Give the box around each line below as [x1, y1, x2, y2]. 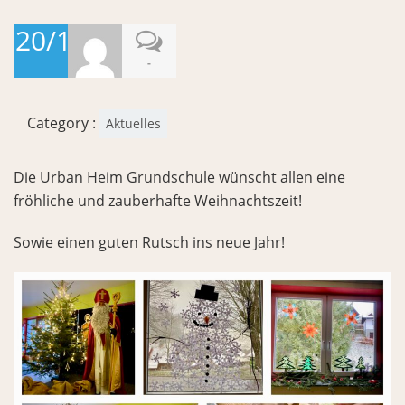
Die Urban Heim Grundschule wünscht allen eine [14, 167, 345, 187]
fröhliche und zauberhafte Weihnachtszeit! [14, 191, 302, 211]
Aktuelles [106, 115, 161, 132]
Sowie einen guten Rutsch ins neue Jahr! [14, 232, 285, 252]
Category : [27, 113, 99, 133]
